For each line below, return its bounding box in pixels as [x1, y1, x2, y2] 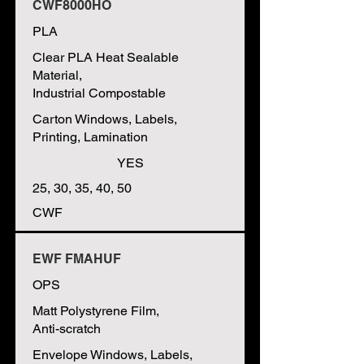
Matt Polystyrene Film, [32, 303, 159, 318]
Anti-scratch [32, 321, 101, 336]
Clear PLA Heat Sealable [32, 50, 179, 65]
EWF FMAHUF [32, 251, 121, 266]
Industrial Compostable [32, 85, 166, 101]
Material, [32, 67, 82, 83]
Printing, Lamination [32, 129, 148, 145]
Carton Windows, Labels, [32, 111, 177, 127]
